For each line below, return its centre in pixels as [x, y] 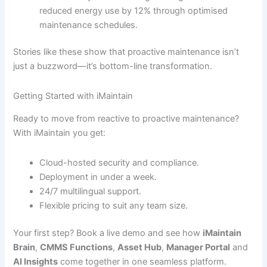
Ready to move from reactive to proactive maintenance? [126, 119]
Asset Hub [140, 247]
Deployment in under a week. [98, 177]
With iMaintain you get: [60, 133]
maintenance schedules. [89, 25]
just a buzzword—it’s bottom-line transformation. [113, 66]
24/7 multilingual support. [91, 191]
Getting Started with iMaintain [73, 96]
